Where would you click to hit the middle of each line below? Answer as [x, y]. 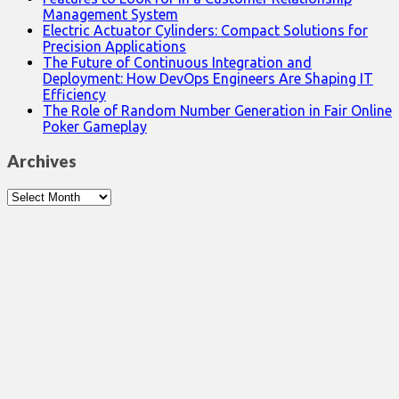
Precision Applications [114, 47]
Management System [110, 15]
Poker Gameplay [95, 127]
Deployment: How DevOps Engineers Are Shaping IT [208, 79]
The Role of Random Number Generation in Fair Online [217, 111]
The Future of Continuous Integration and [177, 63]
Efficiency [74, 95]
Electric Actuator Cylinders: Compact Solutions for [205, 31]
